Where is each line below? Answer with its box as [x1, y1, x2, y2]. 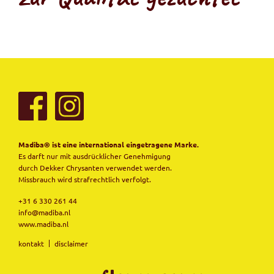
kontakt [18, 238, 44, 248]
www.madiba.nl [18, 218, 68, 229]
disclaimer [54, 238, 88, 248]
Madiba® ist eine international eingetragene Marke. [18, 139, 199, 149]
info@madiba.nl [18, 207, 70, 217]
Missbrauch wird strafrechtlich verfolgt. [18, 174, 151, 184]
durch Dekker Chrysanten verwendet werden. [18, 162, 172, 172]
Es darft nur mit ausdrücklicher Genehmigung [18, 150, 171, 161]
